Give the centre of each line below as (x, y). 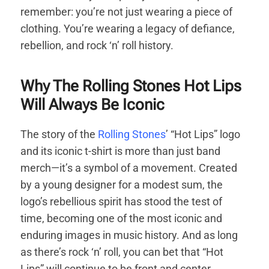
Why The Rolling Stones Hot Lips (131, 86)
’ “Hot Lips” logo (203, 134)
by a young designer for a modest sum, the (122, 184)
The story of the (59, 134)
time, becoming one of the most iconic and (122, 218)
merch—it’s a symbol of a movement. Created (129, 168)
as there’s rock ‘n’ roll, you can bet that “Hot (122, 252)
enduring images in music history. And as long (129, 235)
